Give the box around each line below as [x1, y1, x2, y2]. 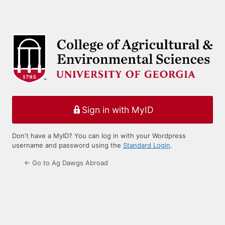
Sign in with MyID [81, 104, 154, 115]
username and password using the [12, 141, 123, 150]
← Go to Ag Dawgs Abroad [24, 159, 108, 167]
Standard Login [123, 141, 170, 150]
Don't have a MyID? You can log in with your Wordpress [12, 132, 186, 140]
